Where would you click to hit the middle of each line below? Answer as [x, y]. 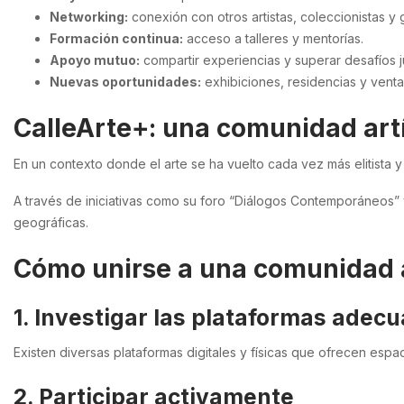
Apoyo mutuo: [95, 60]
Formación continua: [116, 38]
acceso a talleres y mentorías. [273, 38]
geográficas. [51, 223]
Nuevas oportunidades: [125, 81]
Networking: [89, 16]
